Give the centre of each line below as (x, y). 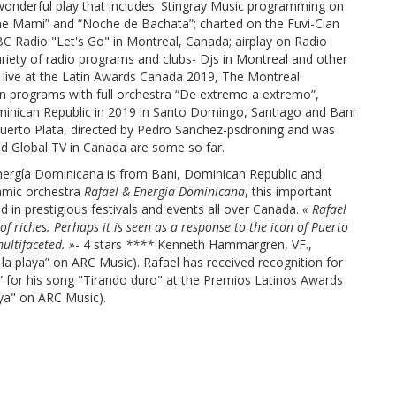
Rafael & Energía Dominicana (164, 191)
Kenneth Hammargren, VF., (235, 244)
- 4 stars (100, 244)
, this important (289, 191)
